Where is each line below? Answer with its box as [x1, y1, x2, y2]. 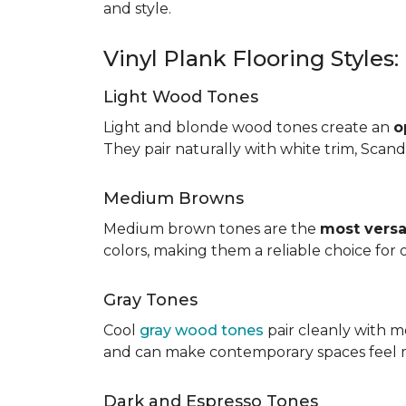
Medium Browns [103, 188, 244, 208]
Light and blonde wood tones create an [103, 119, 393, 136]
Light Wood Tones [103, 87, 258, 107]
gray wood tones [140, 322, 264, 339]
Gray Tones [103, 290, 198, 310]
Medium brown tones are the [103, 220, 320, 237]
